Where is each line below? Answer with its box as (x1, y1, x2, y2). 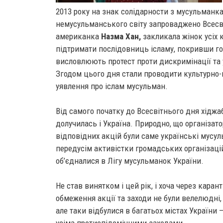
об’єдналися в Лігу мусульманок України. (56, 156, 204, 166)
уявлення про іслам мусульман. (56, 81, 168, 91)
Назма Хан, (101, 31, 141, 41)
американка (56, 31, 101, 41)
